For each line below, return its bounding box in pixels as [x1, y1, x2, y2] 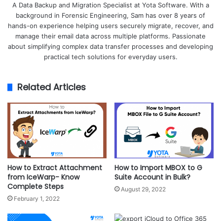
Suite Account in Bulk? [114, 172, 190, 183]
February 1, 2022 [14, 195, 60, 203]
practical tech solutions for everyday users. [43, 53, 178, 61]
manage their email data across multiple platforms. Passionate [15, 32, 206, 40]
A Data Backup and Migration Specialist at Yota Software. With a [12, 1, 209, 9]
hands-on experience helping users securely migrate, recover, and [7, 22, 214, 30]
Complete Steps [7, 182, 64, 192]
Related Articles [17, 81, 86, 94]
